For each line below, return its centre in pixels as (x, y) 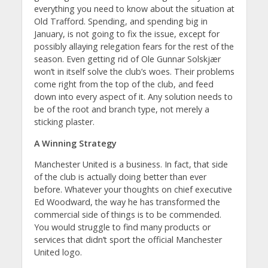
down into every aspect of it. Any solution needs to (133, 97)
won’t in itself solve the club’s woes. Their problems (134, 72)
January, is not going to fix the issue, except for (127, 34)
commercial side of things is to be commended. (127, 214)
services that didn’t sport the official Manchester (128, 239)
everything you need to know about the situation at (134, 9)
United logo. (58, 252)
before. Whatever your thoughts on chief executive (133, 189)
